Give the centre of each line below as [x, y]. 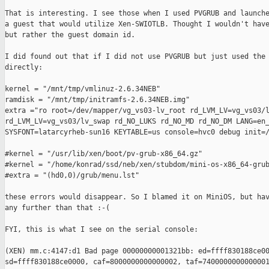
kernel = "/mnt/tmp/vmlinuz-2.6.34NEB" [83, 89]
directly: [24, 68]
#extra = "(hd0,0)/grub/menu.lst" [72, 176]
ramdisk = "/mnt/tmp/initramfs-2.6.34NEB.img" [97, 100]
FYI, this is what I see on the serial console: [101, 230]
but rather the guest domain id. [70, 35]
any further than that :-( [57, 208]
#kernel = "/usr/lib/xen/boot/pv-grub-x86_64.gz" [104, 154]
